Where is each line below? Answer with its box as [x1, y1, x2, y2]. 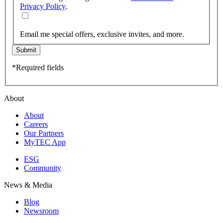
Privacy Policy [20, 2, 66, 11]
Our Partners [24, 129, 64, 138]
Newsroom [24, 207, 59, 216]
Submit [16, 46, 36, 54]
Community [24, 164, 61, 173]
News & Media [4, 181, 52, 190]
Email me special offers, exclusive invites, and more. [20, 30, 184, 39]
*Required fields [12, 63, 64, 72]
